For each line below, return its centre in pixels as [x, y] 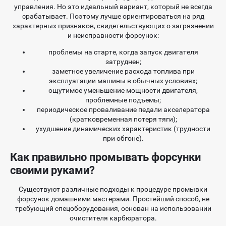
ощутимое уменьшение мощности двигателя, [123, 91]
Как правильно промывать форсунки [105, 157]
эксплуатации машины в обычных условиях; [123, 81]
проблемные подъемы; [123, 100]
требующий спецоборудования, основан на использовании [113, 209]
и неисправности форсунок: [113, 36]
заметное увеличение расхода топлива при [123, 71]
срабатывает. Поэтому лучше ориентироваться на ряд [113, 16]
